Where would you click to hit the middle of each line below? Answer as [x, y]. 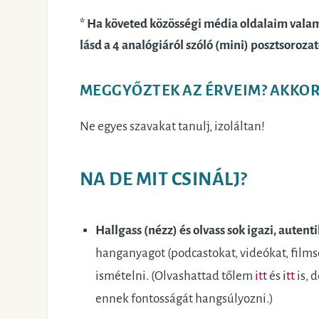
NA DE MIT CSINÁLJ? [163, 179]
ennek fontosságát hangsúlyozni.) [184, 298]
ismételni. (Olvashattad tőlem [175, 276]
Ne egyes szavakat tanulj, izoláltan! [172, 126]
